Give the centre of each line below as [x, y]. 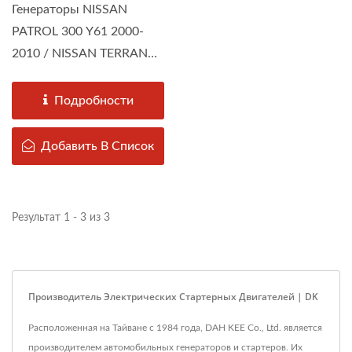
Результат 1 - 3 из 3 [61, 218]
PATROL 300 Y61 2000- [78, 32]
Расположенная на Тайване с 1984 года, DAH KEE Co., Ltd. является [175, 328]
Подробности [93, 101]
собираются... [51, 98]
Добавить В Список [97, 147]
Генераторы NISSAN [70, 10]
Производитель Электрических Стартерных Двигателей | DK [173, 297]
